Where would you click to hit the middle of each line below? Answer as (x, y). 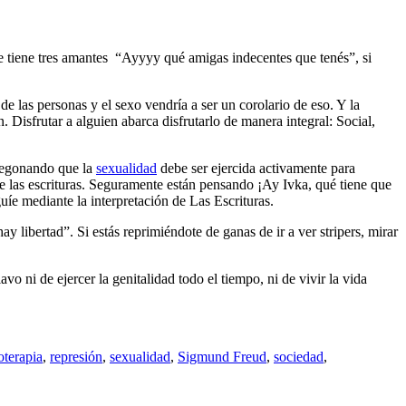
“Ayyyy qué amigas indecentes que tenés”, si (243, 57)
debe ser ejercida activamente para (256, 168)
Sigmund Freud (222, 356)
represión (76, 356)
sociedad (299, 356)
